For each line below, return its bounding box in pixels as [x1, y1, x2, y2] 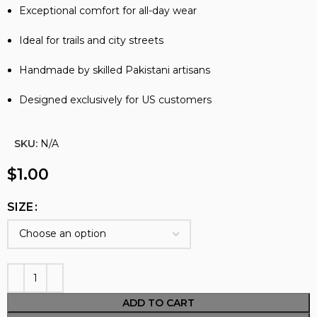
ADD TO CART [122, 296, 195, 309]
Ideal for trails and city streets [19, 33, 164, 47]
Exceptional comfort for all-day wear [19, 4, 197, 17]
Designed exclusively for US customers [19, 93, 212, 106]
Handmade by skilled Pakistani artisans [19, 63, 211, 76]
